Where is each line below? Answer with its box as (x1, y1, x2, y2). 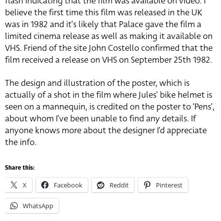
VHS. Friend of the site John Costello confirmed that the (5, 42, 213, 55)
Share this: (5, 165, 35, 172)
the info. (5, 136, 37, 149)
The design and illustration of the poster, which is (5, 77, 189, 90)
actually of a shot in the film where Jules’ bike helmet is (5, 89, 212, 102)
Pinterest (156, 181, 183, 190)
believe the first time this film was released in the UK (5, 6, 202, 19)
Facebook (54, 181, 82, 190)
